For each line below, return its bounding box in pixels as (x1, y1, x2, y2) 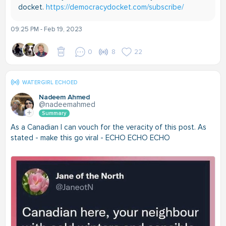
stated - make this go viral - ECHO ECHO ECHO (11, 133, 170, 142)
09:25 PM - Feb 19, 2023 (11, 25, 82, 33)
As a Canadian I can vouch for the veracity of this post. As (11, 123, 206, 132)
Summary (42, 110, 67, 117)
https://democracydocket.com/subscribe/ (46, 3, 184, 12)
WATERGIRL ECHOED (22, 79, 78, 86)
